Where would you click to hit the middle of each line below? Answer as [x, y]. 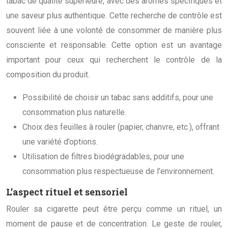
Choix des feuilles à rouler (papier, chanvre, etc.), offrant [121, 127]
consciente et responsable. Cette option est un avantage [114, 45]
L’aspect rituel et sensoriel [67, 192]
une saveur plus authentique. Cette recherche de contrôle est [114, 15]
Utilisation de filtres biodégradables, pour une [103, 156]
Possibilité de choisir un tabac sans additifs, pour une [118, 97]
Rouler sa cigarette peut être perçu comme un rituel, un [114, 209]
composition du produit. [48, 74]
